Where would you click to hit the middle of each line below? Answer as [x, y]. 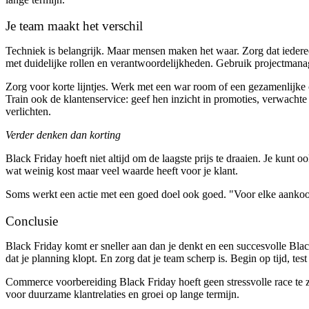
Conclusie [32, 221]
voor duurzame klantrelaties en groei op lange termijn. [122, 294]
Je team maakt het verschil [74, 26]
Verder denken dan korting [63, 135]
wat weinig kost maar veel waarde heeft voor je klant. [122, 171]
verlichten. [28, 112]
